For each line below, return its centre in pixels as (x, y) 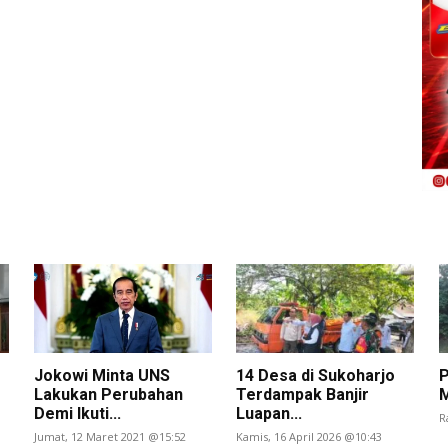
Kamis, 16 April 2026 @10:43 (309, 436)
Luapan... (269, 413)
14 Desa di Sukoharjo (316, 375)
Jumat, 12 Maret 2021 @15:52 (109, 436)
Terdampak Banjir (303, 394)
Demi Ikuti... (77, 413)
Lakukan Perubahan (108, 394)
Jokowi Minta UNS (101, 375)
